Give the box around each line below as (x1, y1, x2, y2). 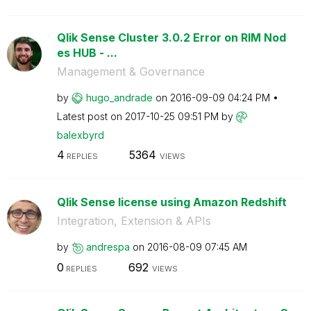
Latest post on (56, 110, 125, 122)
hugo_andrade (85, 91, 153, 103)
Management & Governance (56, 64, 205, 78)
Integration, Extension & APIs (56, 214, 211, 228)
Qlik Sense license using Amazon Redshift (56, 195, 287, 209)
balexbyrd (56, 128, 104, 141)
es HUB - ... (56, 45, 117, 60)
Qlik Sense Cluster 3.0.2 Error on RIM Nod (56, 30, 286, 44)
